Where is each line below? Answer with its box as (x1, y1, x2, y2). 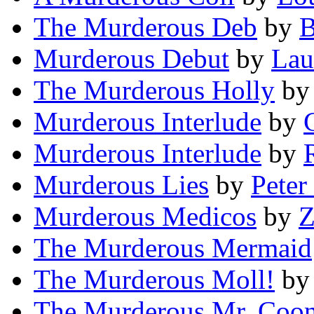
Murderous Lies (34, 170, 209, 200)
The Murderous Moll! (34, 264, 275, 295)
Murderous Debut (34, 43, 229, 74)
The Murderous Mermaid (34, 233, 312, 264)
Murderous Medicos (34, 201, 257, 232)
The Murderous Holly (34, 75, 275, 106)
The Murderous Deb (34, 12, 257, 43)
